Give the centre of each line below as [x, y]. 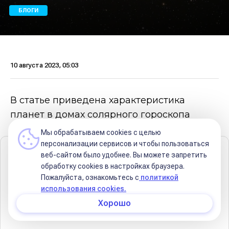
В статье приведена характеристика [98, 100]
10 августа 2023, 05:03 [44, 65]
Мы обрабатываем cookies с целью [101, 132]
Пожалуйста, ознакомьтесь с [90, 177]
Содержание [45, 155]
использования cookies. [84, 189]
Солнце [46, 176]
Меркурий [50, 216]
